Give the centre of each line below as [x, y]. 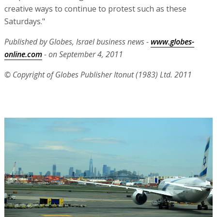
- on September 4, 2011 [82, 54]
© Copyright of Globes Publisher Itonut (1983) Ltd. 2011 [98, 75]
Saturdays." [24, 21]
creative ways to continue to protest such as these [95, 9]
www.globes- [172, 42]
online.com [23, 54]
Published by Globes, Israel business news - [77, 42]
